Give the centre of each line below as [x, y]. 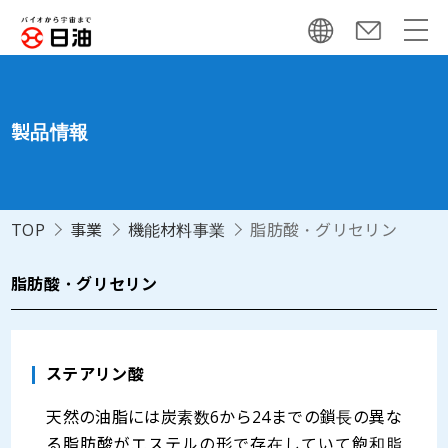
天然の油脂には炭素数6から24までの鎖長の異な [224, 417]
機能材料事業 [176, 230]
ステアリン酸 [95, 374]
